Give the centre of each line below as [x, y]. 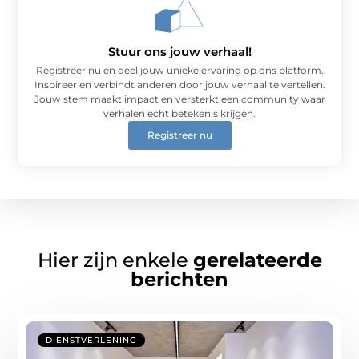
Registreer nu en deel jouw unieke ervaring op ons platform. [179, 71]
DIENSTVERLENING [92, 340]
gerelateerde [257, 260]
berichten [179, 279]
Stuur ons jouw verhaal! [179, 52]
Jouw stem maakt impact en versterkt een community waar [179, 99]
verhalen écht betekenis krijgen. [179, 114]
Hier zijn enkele [115, 260]
